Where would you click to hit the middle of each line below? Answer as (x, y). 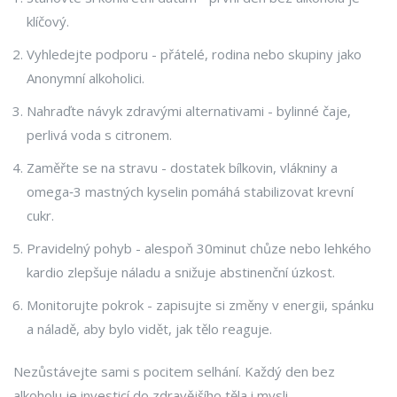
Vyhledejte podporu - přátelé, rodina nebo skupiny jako (194, 54)
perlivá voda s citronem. (99, 135)
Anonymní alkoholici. (86, 78)
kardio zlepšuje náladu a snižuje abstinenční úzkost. (181, 272)
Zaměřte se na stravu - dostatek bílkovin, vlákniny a (182, 168)
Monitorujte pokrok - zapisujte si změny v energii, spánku (200, 305)
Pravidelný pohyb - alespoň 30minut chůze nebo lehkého (199, 249)
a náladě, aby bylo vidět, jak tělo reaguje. (149, 329)
